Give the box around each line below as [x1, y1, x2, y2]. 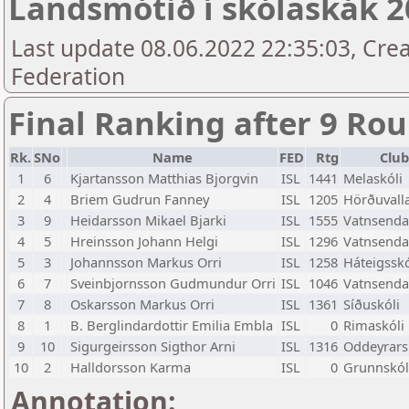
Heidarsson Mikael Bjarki [70, 211, 226, 229]
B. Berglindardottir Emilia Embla [70, 316, 273, 334]
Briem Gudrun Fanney [70, 190, 209, 208]
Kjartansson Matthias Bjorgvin [70, 169, 258, 187]
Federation [11, 61, 125, 91]
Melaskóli [343, 169, 403, 187]
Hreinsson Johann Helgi [70, 232, 218, 250]
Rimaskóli [343, 316, 404, 334]
